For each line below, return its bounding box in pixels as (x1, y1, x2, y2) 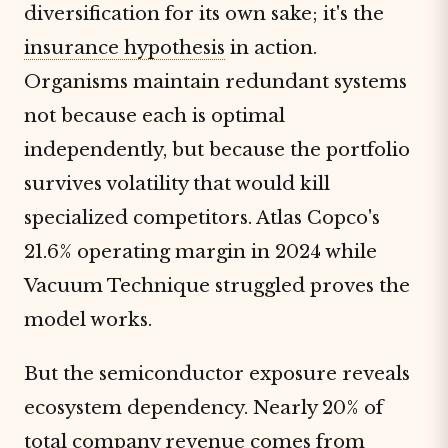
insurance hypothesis (24, 36, 225, 59)
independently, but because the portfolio (24, 138, 410, 161)
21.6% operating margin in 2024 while (24, 240, 377, 263)
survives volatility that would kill (24, 172, 330, 195)
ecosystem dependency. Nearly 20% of (24, 396, 383, 419)
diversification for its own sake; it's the (24, 2, 384, 25)
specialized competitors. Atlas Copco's (24, 206, 380, 229)
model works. (24, 308, 152, 331)
